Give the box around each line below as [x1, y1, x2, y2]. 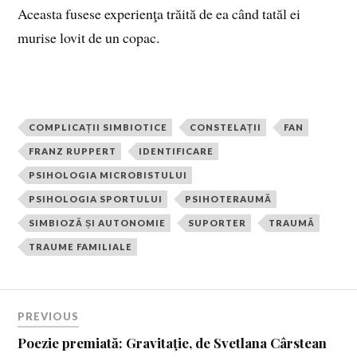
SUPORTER [188, 218, 247, 229]
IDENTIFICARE [139, 146, 214, 157]
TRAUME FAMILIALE [29, 241, 133, 253]
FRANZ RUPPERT [29, 146, 117, 157]
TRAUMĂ [269, 218, 316, 229]
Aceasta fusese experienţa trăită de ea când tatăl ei [18, 4, 301, 24]
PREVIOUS [18, 309, 80, 323]
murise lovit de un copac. [18, 28, 160, 48]
